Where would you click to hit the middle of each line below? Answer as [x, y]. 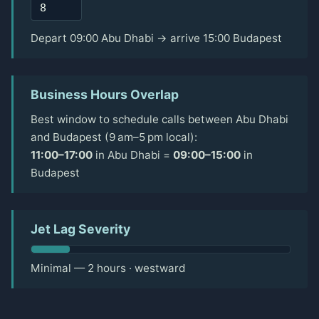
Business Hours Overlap [105, 95]
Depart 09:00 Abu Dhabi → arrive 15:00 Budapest [156, 38]
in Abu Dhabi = [133, 155]
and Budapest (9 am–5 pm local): [114, 137]
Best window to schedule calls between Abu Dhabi [159, 120]
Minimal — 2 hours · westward [108, 268]
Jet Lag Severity [80, 229]
